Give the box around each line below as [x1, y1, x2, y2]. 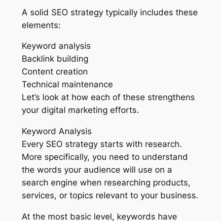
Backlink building [21, 54, 88, 64]
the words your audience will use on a [21, 165, 172, 175]
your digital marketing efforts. [21, 105, 139, 115]
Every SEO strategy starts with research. [21, 139, 182, 149]
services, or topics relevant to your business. [21, 190, 198, 201]
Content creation [21, 67, 88, 77]
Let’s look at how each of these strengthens [21, 92, 195, 103]
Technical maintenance [21, 79, 113, 90]
